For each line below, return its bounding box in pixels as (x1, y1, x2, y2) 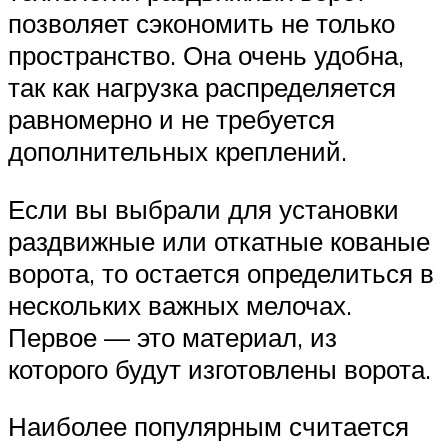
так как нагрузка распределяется (8, 71, 396, 104)
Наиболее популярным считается (8, 410, 409, 443)
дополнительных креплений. (8, 135, 347, 168)
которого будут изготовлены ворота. (8, 352, 431, 385)
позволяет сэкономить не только (8, 7, 395, 40)
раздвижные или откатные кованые (8, 224, 430, 257)
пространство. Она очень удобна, (8, 39, 404, 72)
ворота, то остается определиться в (8, 256, 434, 289)
